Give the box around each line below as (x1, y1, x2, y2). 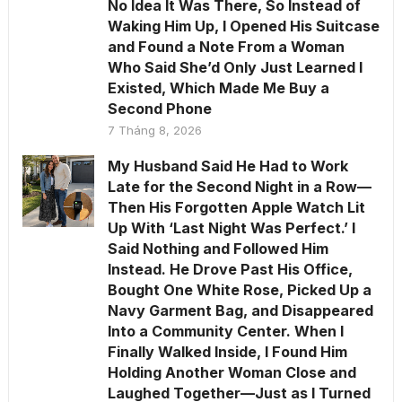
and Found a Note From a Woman (107, 38, 345, 57)
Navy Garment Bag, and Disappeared (107, 301, 373, 320)
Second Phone (107, 100, 212, 118)
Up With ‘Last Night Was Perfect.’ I (107, 219, 355, 238)
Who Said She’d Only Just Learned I (107, 58, 363, 77)
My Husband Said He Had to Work (107, 157, 348, 176)
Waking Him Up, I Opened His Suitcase (107, 17, 380, 36)
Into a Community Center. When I (107, 322, 344, 341)
